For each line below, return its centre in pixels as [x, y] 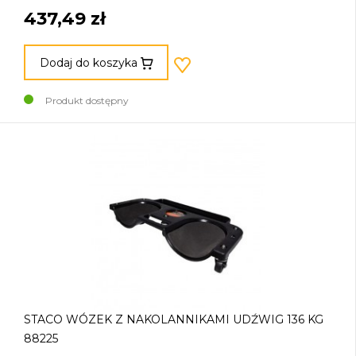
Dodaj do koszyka [88, 62]
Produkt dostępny [87, 100]
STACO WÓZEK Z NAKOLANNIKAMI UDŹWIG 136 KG [174, 319]
